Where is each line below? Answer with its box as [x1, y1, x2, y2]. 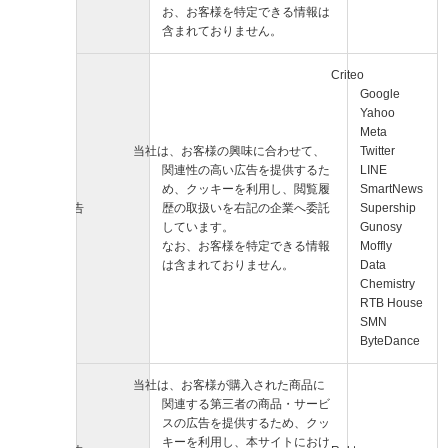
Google [360, 86, 400, 101]
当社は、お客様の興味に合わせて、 [133, 143, 326, 158]
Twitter [360, 143, 395, 158]
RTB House [360, 295, 423, 310]
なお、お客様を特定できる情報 [162, 238, 330, 253]
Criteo [331, 67, 365, 82]
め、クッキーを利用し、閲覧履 [162, 181, 330, 196]
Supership [360, 200, 416, 215]
